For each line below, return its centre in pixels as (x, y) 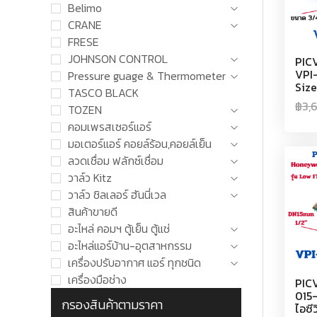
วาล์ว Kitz (90, 177)
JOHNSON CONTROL (117, 58)
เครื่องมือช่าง (97, 279)
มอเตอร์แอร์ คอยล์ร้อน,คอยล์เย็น (139, 143)
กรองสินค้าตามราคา (112, 304)
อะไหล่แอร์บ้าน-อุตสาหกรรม (129, 245)
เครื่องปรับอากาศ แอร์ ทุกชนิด (134, 262)
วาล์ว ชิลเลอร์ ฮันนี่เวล (117, 194)
